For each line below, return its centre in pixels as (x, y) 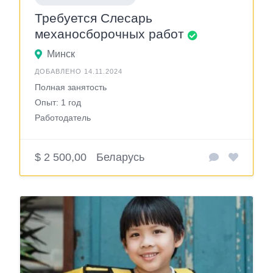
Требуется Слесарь (94, 18)
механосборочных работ (109, 34)
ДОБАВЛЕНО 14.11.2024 (79, 72)
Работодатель (63, 118)
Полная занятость (71, 87)
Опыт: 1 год (58, 103)
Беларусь (120, 158)
